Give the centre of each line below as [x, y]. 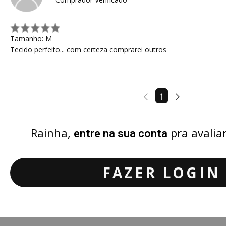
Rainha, [52, 133]
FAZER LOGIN [161, 173]
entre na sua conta [121, 134]
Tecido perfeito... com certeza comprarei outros [88, 50]
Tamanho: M [31, 39]
